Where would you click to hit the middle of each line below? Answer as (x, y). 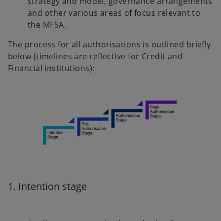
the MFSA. (47, 25)
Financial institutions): (51, 68)
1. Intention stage (47, 186)
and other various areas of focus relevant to (114, 13)
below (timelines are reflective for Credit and (95, 56)
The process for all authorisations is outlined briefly (110, 45)
